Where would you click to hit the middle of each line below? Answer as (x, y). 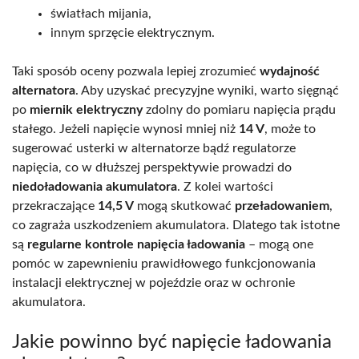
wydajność (290, 71)
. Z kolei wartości (225, 186)
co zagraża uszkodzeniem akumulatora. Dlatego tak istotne (176, 225)
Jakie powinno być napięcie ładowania (172, 342)
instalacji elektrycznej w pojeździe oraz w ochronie (153, 282)
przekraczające (55, 206)
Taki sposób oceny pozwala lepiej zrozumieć (136, 71)
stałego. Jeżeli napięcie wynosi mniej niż (125, 129)
